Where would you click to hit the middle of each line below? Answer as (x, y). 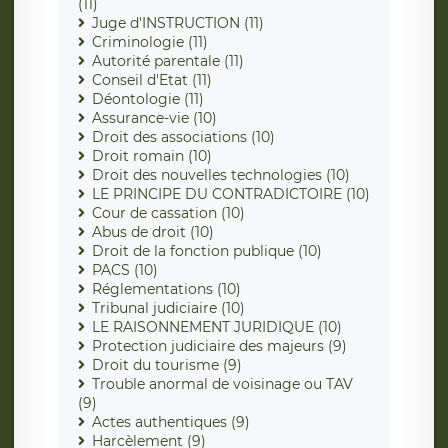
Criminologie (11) (150, 42)
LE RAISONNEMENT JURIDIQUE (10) (217, 327)
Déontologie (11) (148, 99)
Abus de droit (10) (153, 232)
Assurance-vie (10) (154, 118)
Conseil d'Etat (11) (152, 80)
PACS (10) (125, 270)
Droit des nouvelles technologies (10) (221, 175)
